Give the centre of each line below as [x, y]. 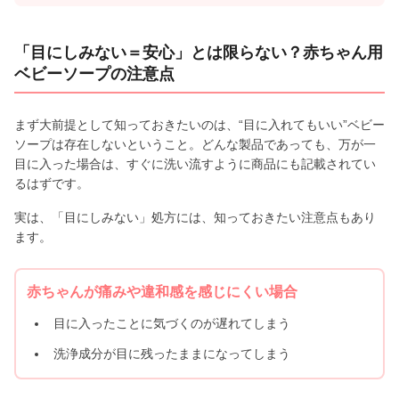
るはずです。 [52, 183]
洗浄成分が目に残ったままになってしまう [172, 353]
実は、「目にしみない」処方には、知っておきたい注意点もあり [195, 217]
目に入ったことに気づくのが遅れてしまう [172, 323]
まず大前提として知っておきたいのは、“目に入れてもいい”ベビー [199, 124]
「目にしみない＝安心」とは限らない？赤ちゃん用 [199, 52]
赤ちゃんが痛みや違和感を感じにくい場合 [162, 291]
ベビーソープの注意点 [94, 73]
